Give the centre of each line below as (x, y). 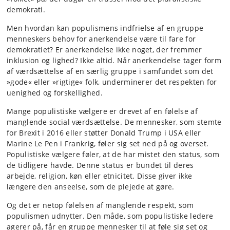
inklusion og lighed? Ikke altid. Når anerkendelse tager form (114, 60)
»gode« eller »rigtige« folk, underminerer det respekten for (112, 82)
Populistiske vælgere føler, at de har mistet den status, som (113, 154)
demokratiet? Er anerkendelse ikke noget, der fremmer (104, 50)
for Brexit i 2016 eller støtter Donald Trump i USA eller (104, 133)
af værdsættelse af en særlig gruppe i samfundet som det (110, 71)
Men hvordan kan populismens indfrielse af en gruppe (105, 28)
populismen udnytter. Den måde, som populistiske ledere (110, 216)
